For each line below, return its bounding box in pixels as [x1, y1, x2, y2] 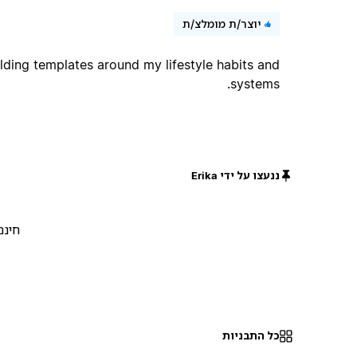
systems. [230, 75, 280, 92]
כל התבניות [222, 329, 280, 343]
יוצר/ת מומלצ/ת [182, 16, 262, 30]
